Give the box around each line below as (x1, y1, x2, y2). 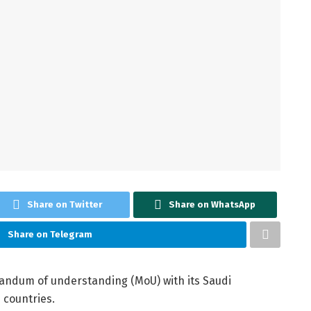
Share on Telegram (7, 228, 92, 239)
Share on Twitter (27, 199, 103, 210)
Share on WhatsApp (169, 199, 256, 210)
